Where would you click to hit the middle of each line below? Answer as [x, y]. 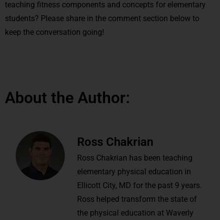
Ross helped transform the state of [137, 199]
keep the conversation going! [55, 32]
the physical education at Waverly [135, 213]
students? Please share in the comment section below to [102, 18]
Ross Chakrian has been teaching [135, 158]
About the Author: [68, 97]
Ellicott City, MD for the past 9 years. [139, 185]
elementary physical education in [134, 171]
